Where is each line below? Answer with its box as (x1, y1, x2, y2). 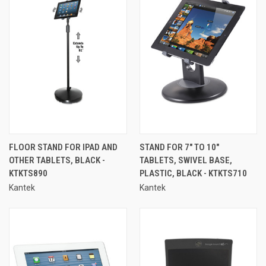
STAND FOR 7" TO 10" (139, 141, 219, 153)
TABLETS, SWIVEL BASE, (139, 154, 232, 166)
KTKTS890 (9, 167, 47, 179)
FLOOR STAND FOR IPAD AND (9, 141, 118, 153)
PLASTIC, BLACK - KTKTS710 (139, 167, 247, 179)
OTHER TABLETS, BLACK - (9, 154, 105, 166)
